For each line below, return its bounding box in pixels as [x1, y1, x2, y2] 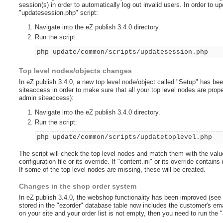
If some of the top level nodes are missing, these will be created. [19, 165, 206, 173]
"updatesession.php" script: [19, 9, 99, 17]
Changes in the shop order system [19, 182, 137, 191]
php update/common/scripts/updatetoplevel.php [37, 133, 213, 141]
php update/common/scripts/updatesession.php [37, 48, 209, 56]
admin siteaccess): [19, 94, 74, 102]
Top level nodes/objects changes [19, 67, 132, 75]
